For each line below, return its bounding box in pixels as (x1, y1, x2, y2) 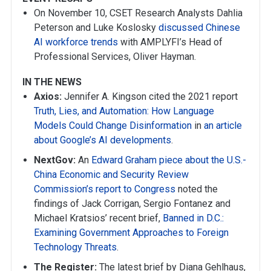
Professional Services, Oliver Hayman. (34, 51, 197, 62)
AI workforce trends (34, 36, 119, 48)
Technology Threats (34, 241, 117, 253)
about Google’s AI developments (34, 134, 172, 146)
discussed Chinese (158, 22, 241, 33)
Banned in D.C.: (163, 212, 224, 224)
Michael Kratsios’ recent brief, (34, 212, 163, 224)
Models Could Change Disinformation (34, 120, 192, 131)
